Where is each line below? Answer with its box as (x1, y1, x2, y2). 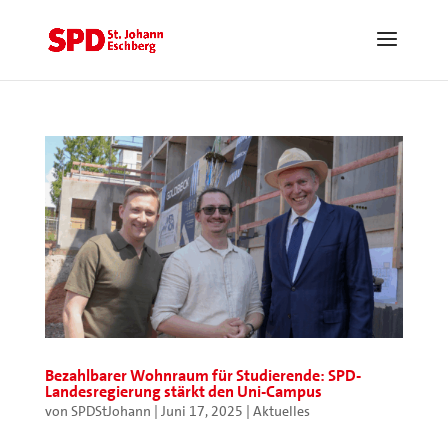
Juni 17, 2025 (160, 401, 243, 420)
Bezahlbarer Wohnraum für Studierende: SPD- (44, 364, 361, 386)
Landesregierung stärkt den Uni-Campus (44, 380, 322, 402)
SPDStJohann (70, 401, 151, 420)
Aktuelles (252, 401, 310, 420)
